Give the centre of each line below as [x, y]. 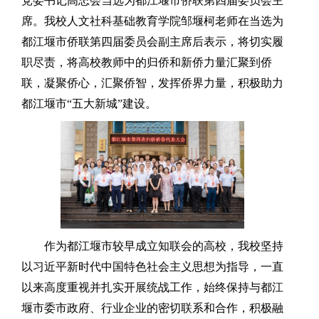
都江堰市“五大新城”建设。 [89, 103]
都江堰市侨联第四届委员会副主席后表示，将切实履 [152, 41]
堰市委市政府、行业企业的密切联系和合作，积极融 [152, 308]
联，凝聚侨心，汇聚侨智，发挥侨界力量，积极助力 [152, 83]
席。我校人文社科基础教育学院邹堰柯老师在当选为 [152, 21]
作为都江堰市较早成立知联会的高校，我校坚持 [164, 246]
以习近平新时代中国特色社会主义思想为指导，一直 [152, 266]
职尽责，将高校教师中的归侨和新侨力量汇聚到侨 [147, 62]
